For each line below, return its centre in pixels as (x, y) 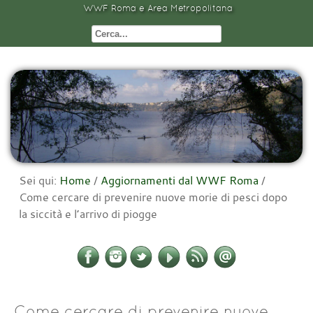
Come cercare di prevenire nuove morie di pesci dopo (153, 197)
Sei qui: (39, 181)
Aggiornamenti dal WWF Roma (180, 181)
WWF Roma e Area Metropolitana (158, 8)
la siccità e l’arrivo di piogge (88, 214)
